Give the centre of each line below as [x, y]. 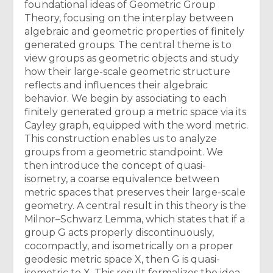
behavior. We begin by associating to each [126, 99]
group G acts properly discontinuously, [119, 233]
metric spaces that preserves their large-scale [135, 193]
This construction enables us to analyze [121, 139]
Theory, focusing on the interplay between [129, 18]
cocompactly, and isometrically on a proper [129, 246]
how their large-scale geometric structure [128, 72]
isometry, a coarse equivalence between [122, 179]
